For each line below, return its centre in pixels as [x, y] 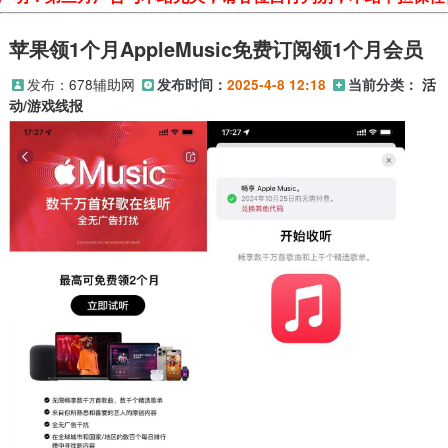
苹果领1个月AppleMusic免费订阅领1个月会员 [215, 48]
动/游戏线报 [45, 105]
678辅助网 [101, 84]
